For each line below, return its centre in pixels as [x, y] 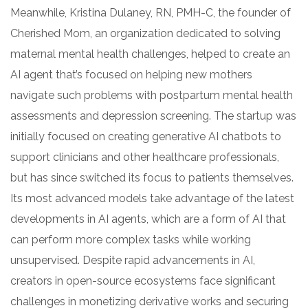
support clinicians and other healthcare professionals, [145, 157]
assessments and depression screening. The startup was [153, 115]
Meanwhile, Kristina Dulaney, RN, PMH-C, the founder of [151, 12]
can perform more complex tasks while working [131, 239]
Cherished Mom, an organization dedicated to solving [145, 33]
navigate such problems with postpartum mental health [152, 95]
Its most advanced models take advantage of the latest [152, 198]
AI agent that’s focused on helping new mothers [131, 74]
